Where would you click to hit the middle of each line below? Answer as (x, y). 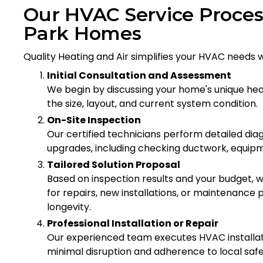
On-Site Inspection (94, 120)
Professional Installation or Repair (133, 223)
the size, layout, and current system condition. (152, 103)
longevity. (69, 207)
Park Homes (82, 33)
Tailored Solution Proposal (114, 164)
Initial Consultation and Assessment (139, 75)
